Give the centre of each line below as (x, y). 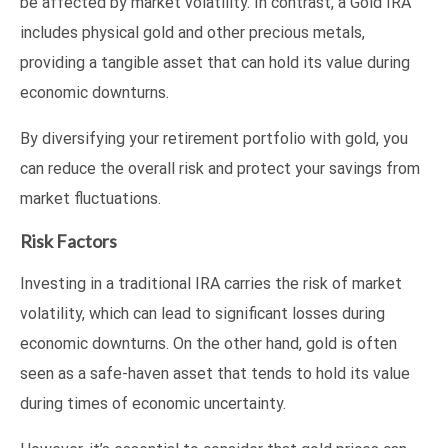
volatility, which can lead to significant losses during (202, 313)
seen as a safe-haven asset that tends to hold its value (215, 373)
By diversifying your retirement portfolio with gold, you (214, 138)
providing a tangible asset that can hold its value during (215, 62)
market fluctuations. (90, 198)
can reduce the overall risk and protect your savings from (220, 168)
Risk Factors (68, 240)
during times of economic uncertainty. (153, 403)
